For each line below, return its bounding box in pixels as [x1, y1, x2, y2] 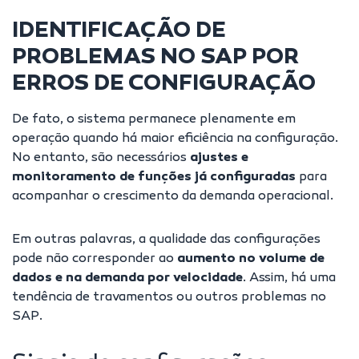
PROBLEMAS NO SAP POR [12, 45, 299, 71]
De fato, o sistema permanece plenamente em [12, 112, 296, 127]
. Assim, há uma [243, 271, 336, 286]
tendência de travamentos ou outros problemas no [12, 290, 326, 305]
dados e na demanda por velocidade [12, 271, 243, 286]
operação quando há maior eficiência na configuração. [12, 131, 338, 147]
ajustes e [190, 151, 248, 166]
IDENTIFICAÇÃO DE [12, 18, 226, 45]
